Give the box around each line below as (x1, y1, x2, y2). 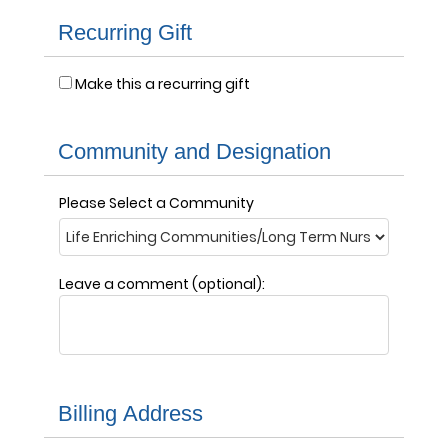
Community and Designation (58, 139, 331, 164)
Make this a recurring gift (75, 74, 250, 94)
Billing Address (58, 401, 203, 426)
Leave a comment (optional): (59, 274, 265, 294)
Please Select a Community (59, 193, 254, 213)
